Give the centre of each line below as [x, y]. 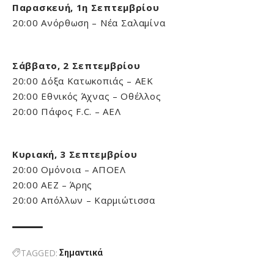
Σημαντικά [81, 253]
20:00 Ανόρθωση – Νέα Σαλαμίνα [89, 23]
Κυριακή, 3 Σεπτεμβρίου [75, 154]
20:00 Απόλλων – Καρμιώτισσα [84, 200]
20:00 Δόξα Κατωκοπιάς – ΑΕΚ [83, 81]
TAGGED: [39, 253]
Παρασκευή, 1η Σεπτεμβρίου [86, 7]
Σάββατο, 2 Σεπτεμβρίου [76, 65]
